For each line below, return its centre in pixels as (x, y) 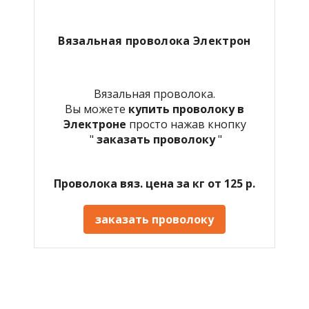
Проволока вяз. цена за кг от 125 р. (154, 183)
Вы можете (97, 109)
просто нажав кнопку (187, 124)
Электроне (96, 124)
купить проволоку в (186, 109)
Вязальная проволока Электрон (154, 40)
